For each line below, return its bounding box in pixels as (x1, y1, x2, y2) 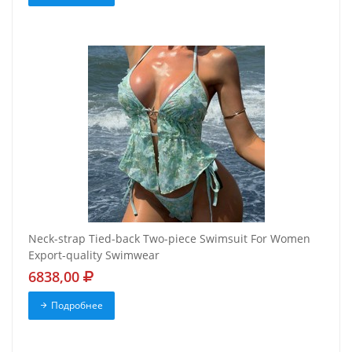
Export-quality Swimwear (28, 247, 159, 263)
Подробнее (50, 299, 103, 313)
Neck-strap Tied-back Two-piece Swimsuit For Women (28, 231, 310, 247)
